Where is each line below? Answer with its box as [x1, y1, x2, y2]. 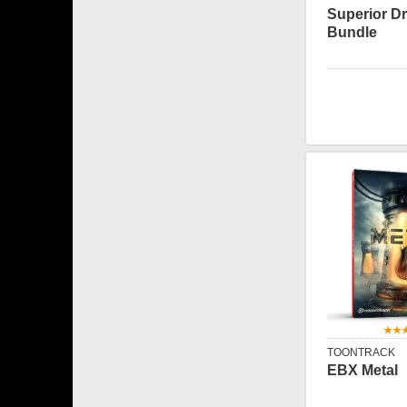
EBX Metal [326, 362, 398, 378]
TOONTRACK [326, 346, 395, 359]
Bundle [326, 25, 377, 40]
